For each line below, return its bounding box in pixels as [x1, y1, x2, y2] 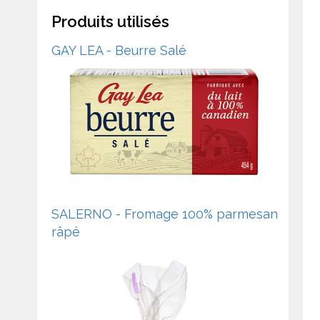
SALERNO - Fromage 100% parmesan [51, 206, 278, 221]
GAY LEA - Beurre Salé [51, 42, 186, 58]
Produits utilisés [51, 11, 169, 31]
